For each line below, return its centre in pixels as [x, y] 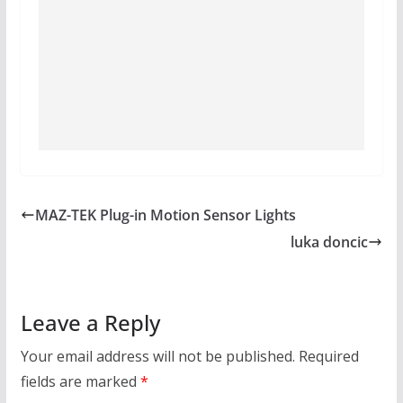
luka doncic [330, 242]
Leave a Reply [90, 322]
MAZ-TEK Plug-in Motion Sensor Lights [165, 215]
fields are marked [80, 381]
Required [328, 356]
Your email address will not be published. [157, 356]
